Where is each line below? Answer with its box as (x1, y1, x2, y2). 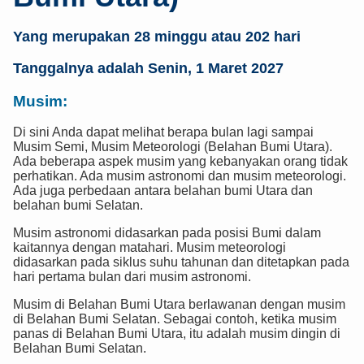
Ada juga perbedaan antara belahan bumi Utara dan (13, 184, 313, 198)
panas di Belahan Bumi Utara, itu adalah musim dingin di (13, 327, 340, 341)
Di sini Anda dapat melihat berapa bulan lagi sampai (13, 125, 314, 140)
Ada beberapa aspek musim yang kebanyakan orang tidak (13, 154, 348, 169)
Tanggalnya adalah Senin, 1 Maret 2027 (13, 59, 284, 76)
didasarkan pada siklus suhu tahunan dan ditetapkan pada (13, 255, 349, 270)
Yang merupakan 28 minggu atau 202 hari (13, 28, 301, 45)
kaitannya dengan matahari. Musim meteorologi (13, 240, 286, 255)
